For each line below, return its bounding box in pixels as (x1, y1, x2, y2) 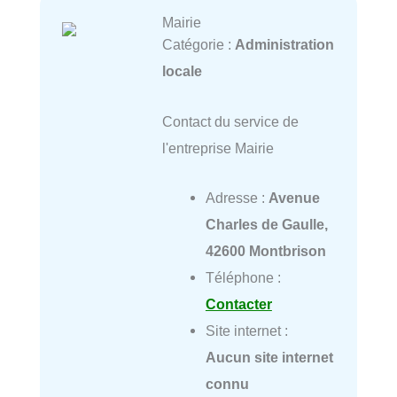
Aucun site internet (205, 348, 333, 365)
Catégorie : (161, 36, 235, 53)
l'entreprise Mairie (161, 139, 274, 156)
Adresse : (205, 189, 269, 206)
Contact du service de (161, 113, 299, 129)
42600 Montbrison (205, 242, 326, 259)
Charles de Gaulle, (205, 215, 328, 232)
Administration (234, 36, 334, 53)
